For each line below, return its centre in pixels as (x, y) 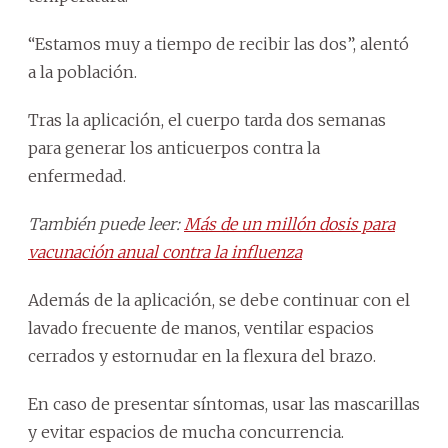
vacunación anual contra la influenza (165, 251)
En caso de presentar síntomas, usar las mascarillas (224, 403)
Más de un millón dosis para (289, 223)
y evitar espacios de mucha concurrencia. (186, 431)
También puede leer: (106, 223)
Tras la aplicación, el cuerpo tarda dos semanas (207, 119)
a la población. (82, 71)
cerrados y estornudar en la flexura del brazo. (202, 355)
